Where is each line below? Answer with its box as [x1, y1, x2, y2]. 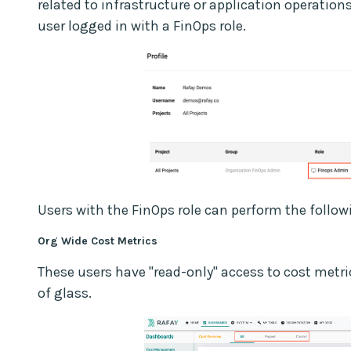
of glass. [38, 284, 92, 302]
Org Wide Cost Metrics [38, 233, 157, 248]
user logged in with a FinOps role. [38, 16, 246, 34]
